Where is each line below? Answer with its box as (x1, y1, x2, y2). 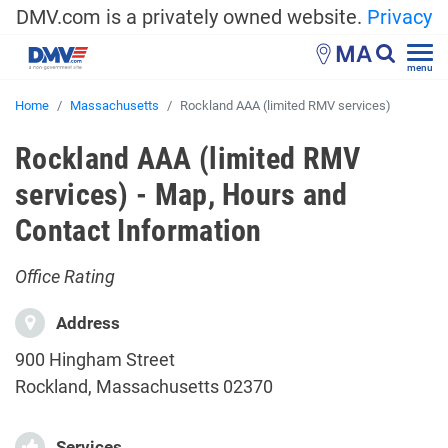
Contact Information (15, 213, 262, 248)
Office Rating (15, 266, 115, 287)
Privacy (367, 5, 432, 29)
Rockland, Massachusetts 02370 (15, 376, 273, 397)
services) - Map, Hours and (15, 177, 348, 212)
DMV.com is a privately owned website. (16, 5, 367, 29)
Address (52, 313, 120, 333)
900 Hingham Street (15, 349, 175, 370)
